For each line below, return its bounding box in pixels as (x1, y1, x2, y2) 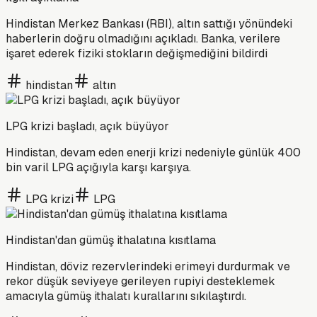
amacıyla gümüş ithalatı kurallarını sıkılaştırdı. (6, 288, 246, 304)
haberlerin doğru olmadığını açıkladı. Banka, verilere (6, 30, 280, 46)
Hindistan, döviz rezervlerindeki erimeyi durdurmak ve (6, 258, 290, 274)
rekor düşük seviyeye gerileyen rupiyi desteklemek (6, 273, 275, 289)
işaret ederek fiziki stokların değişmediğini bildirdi (6, 45, 267, 61)
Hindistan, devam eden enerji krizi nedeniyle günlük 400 (6, 144, 301, 160)
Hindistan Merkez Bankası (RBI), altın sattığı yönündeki (6, 16, 292, 31)
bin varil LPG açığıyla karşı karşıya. (6, 159, 191, 175)
